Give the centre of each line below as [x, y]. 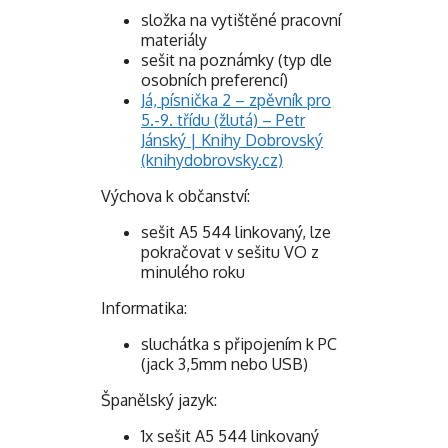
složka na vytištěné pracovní [241, 20]
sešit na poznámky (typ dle [236, 60]
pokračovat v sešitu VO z [230, 252]
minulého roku [193, 272]
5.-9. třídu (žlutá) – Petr [223, 120]
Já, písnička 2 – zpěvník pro [236, 100]
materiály [174, 40]
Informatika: [144, 308]
